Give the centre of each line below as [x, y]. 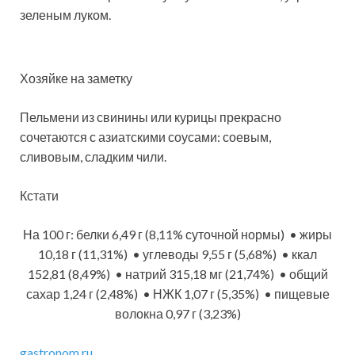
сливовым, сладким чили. [93, 157]
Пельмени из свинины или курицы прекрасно [151, 117]
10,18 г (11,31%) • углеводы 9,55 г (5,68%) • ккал [177, 254]
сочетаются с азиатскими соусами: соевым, [145, 137]
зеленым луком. [65, 15]
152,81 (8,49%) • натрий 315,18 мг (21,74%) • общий [177, 274]
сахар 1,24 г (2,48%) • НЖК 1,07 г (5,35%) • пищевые [177, 294]
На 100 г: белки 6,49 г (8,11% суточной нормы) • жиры [177, 234]
